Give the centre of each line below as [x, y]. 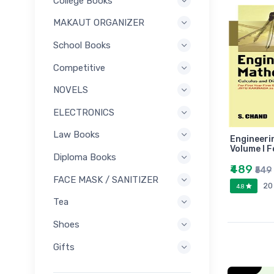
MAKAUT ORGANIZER [99, 23]
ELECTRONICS [84, 112]
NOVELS [71, 90]
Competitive [79, 68]
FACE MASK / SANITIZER [106, 180]
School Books [82, 45]
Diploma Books [85, 157]
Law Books [76, 135]
